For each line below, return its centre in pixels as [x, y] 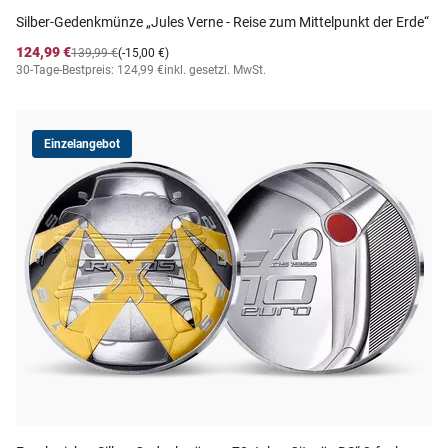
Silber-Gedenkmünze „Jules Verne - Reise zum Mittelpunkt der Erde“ [222, 22]
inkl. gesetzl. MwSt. [215, 70]
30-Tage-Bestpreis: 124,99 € [90, 70]
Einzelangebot [82, 144]
